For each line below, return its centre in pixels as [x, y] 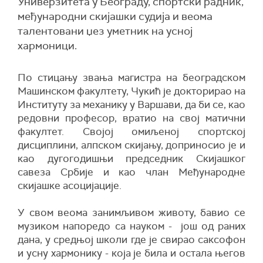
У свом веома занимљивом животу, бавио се [131, 213]
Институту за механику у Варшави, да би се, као [131, 104]
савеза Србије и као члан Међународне [131, 172]
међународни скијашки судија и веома [115, 16]
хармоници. [47, 46]
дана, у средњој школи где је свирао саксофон [131, 240]
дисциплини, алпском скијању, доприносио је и [131, 145]
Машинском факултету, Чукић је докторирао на [131, 91]
